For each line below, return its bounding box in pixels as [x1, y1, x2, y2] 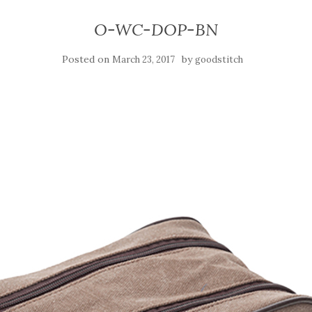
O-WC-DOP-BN [94, 19, 218, 40]
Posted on [62, 53, 112, 65]
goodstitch [195, 54, 243, 65]
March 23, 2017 [112, 54, 175, 65]
